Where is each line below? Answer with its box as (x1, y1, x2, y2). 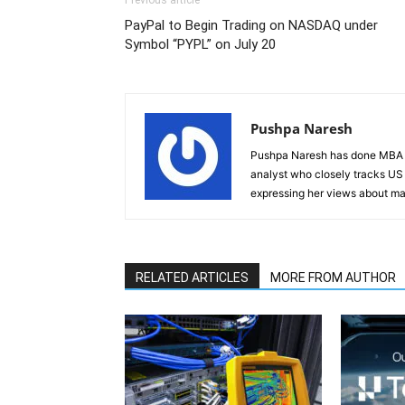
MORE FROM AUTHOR (270, 270, 396, 285)
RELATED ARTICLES (136, 270, 249, 285)
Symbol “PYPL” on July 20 (125, 36, 276, 52)
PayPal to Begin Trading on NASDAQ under (125, 17, 378, 33)
